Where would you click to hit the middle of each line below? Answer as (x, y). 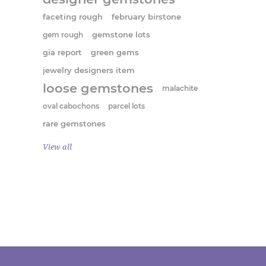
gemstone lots (121, 35)
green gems (115, 53)
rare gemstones (74, 124)
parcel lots (126, 106)
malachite (180, 88)
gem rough (63, 35)
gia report (62, 53)
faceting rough (73, 17)
